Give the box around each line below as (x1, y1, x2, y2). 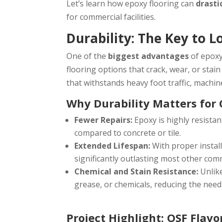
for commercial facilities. (66, 11, 156, 23)
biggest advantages (108, 51, 189, 62)
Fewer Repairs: (74, 114, 133, 126)
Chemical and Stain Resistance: (74, 166, 199, 177)
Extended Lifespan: (74, 140, 151, 152)
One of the (66, 51, 109, 62)
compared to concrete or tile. (74, 127, 181, 139)
